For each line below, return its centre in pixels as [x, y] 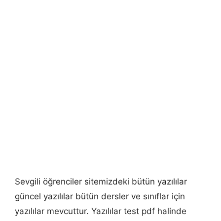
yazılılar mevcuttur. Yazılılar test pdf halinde [101, 211]
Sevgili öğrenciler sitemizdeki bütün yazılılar [101, 182]
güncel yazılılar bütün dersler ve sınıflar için [100, 197]
